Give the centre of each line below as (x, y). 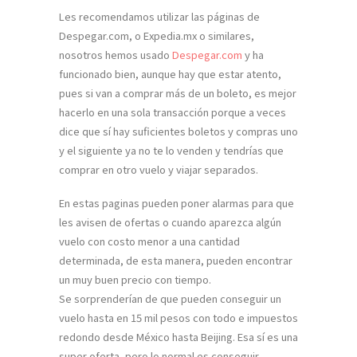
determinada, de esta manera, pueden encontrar (176, 261)
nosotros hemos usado (116, 55)
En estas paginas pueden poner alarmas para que (177, 203)
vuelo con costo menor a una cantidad (149, 241)
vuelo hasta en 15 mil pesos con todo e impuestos (178, 318)
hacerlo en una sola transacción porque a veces (173, 112)
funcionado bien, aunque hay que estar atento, (170, 74)
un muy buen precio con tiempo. (135, 280)
